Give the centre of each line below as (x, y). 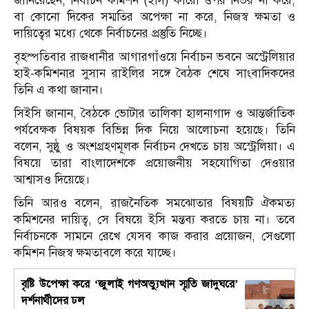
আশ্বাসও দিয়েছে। (52, 180)
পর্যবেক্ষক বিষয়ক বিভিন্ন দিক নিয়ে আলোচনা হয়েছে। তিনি (154, 130)
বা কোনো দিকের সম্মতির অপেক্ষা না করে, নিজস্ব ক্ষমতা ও (154, 17)
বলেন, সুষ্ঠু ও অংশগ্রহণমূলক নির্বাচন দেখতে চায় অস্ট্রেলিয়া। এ (154, 147)
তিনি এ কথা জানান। (59, 90)
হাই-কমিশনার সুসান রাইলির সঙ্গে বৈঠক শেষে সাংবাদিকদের (154, 74)
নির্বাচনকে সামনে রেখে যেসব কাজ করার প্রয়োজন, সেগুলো (154, 237)
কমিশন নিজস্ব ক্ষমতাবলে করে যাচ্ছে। (95, 253)
